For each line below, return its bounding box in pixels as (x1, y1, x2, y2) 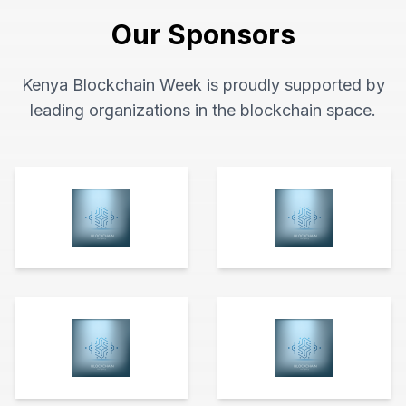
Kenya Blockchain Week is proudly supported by (21, 75, 385, 94)
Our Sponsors (111, 18, 295, 51)
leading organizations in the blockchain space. (30, 101, 376, 120)
